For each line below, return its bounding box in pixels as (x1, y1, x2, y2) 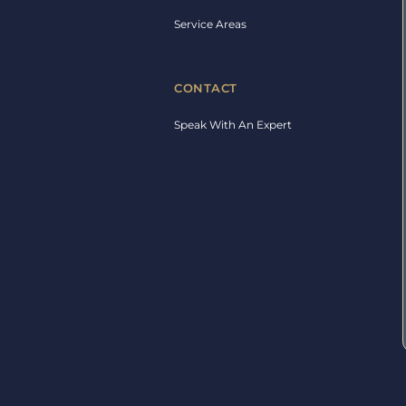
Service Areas (174, 17, 246, 32)
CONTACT (174, 81, 237, 96)
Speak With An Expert (174, 118, 292, 132)
